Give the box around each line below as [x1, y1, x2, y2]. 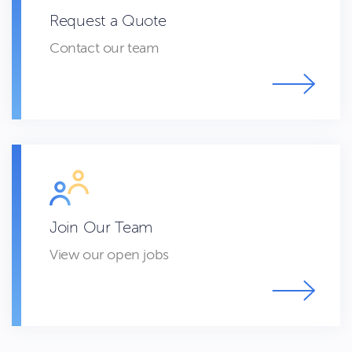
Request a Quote [49, 13, 167, 31]
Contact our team [49, 40, 159, 57]
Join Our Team [49, 218, 153, 236]
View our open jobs [49, 246, 169, 262]
